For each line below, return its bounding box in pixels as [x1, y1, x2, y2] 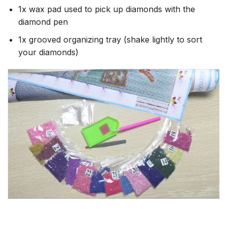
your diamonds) [18, 47, 79, 57]
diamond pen [18, 17, 68, 27]
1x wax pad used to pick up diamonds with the [18, 4, 195, 15]
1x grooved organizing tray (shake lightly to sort [18, 34, 202, 45]
